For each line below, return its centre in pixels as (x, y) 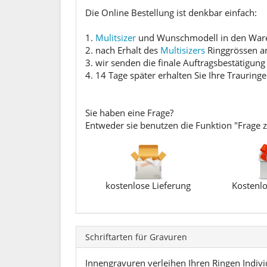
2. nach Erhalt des (123, 50)
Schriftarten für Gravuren (136, 237)
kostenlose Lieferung (148, 185)
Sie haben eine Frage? (129, 113)
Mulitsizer (116, 38)
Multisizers (183, 50)
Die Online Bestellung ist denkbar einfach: (171, 13)
